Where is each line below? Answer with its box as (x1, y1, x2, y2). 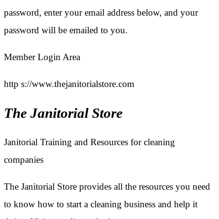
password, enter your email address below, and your (4, 7, 198, 18)
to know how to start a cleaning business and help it (4, 199, 197, 210)
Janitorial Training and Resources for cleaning (4, 137, 175, 148)
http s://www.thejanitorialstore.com (4, 79, 134, 89)
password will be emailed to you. (4, 25, 128, 36)
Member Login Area (4, 52, 80, 63)
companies (4, 154, 44, 165)
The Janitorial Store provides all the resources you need (4, 181, 210, 192)
